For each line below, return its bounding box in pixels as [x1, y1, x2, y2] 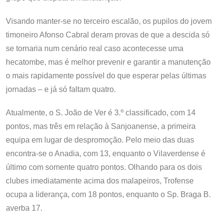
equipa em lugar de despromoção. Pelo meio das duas [6, 135, 194, 144]
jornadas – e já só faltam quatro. [6, 85, 116, 93]
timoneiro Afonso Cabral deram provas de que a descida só [6, 30, 210, 39]
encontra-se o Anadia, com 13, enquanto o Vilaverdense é [6, 149, 205, 158]
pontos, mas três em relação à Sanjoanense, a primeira [6, 122, 196, 130]
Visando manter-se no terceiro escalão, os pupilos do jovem [6, 17, 212, 25]
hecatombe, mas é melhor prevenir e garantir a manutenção [6, 57, 211, 66]
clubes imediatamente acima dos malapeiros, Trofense [6, 176, 194, 185]
